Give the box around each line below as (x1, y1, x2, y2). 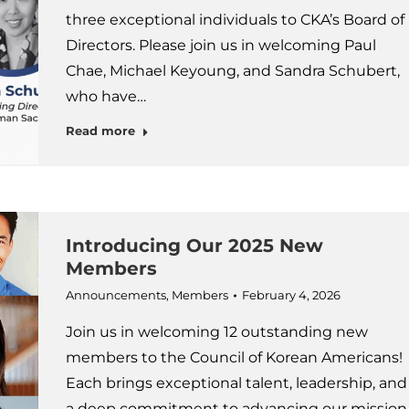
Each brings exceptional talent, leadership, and (65, 374, 407, 392)
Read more (65, 123, 135, 138)
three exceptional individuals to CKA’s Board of (65, 11, 404, 28)
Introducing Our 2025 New (65, 235, 323, 257)
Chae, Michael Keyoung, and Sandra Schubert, (65, 62, 400, 79)
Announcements (65, 288, 166, 302)
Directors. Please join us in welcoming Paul (65, 37, 376, 54)
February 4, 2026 (241, 288, 341, 302)
